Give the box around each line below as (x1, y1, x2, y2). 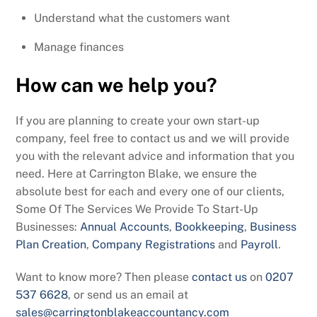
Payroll (241, 238, 279, 252)
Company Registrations (92, 238, 216, 252)
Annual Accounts (80, 220, 170, 234)
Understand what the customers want (34, 11, 230, 25)
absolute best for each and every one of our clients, (16, 185, 285, 199)
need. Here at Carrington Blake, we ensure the (16, 167, 258, 181)
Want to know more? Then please (16, 270, 192, 284)
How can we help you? (16, 74, 218, 97)
